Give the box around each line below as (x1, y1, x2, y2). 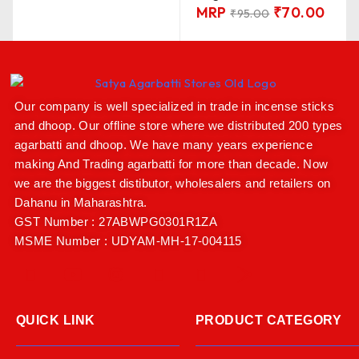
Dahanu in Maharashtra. (14, 196, 147, 210)
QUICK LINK (16, 313, 95, 328)
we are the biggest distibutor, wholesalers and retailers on (14, 176, 331, 191)
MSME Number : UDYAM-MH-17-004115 (14, 234, 242, 248)
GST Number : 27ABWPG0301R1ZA (14, 215, 218, 229)
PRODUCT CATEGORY (196, 313, 342, 328)
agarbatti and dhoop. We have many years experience (14, 138, 313, 152)
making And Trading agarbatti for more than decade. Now (14, 157, 329, 171)
